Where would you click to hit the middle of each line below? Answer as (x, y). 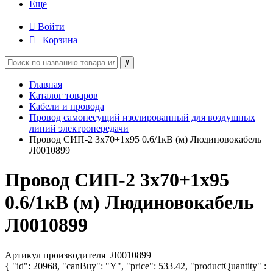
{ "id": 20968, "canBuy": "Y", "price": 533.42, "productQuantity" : (136, 266)
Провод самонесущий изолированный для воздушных (142, 117)
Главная (46, 84)
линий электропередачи (79, 128)
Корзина (60, 40)
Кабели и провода (67, 106)
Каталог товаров (64, 95)
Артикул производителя (56, 255)
